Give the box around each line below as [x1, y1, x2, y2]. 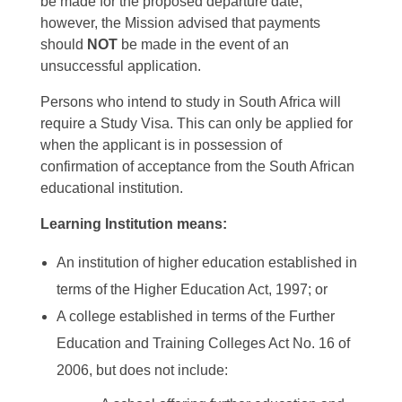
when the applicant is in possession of [40, 137, 282, 153]
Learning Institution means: [40, 216, 227, 232]
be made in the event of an [118, 37, 289, 53]
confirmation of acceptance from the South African [40, 159, 354, 175]
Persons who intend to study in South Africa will [40, 94, 341, 110]
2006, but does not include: [56, 363, 228, 379]
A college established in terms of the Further [56, 309, 335, 325]
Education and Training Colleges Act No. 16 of [56, 336, 350, 352]
